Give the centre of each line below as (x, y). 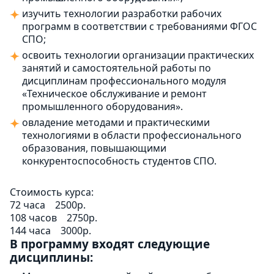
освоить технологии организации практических (138, 55)
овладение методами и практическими (116, 123)
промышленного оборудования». (102, 107)
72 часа (28, 205)
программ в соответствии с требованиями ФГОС (139, 27)
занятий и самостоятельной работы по (117, 68)
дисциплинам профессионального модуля (124, 81)
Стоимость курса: (52, 192)
